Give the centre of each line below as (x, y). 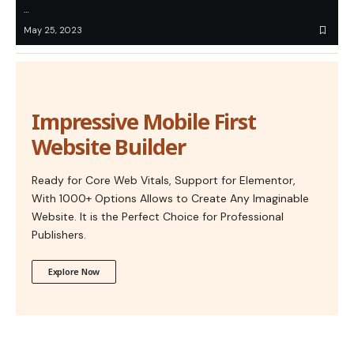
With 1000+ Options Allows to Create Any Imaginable (170, 199)
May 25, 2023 (53, 30)
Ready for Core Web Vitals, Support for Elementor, (164, 181)
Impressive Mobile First (144, 122)
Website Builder (109, 147)
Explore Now (74, 272)
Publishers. (59, 235)
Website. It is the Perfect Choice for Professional (158, 217)
